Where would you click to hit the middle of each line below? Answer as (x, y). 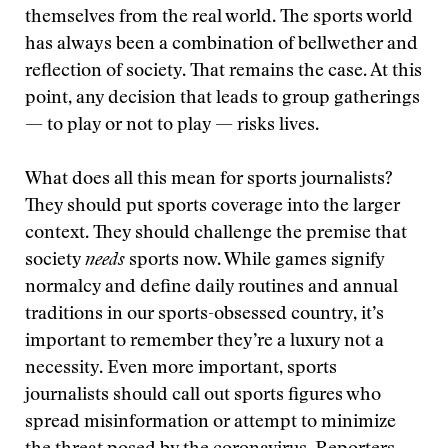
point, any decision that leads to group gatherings (222, 99)
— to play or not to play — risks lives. (172, 126)
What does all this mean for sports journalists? (209, 180)
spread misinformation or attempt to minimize (210, 423)
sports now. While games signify (257, 261)
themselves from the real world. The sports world (219, 18)
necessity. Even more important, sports (181, 369)
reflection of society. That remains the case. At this (223, 72)
